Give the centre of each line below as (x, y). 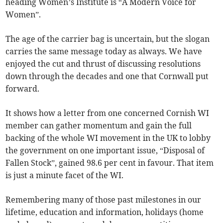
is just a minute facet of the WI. (65, 175)
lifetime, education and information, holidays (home (105, 212)
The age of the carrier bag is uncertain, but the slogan (108, 39)
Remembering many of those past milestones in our (104, 199)
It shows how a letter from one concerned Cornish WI (108, 113)
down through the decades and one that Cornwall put (107, 76)
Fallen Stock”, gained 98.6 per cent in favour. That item (110, 163)
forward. (23, 88)
